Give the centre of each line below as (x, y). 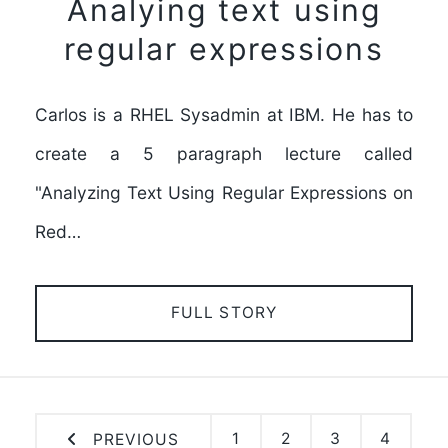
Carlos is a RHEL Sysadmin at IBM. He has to (224, 114)
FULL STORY (224, 313)
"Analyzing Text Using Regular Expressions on (224, 192)
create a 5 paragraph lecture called (224, 153)
